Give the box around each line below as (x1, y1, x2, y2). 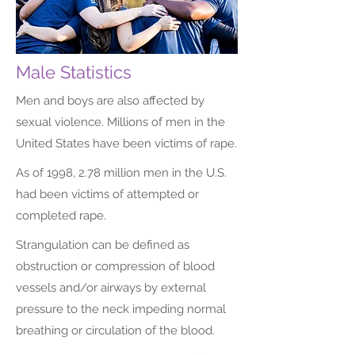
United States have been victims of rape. (16, 136, 237, 151)
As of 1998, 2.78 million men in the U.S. (16, 166, 227, 180)
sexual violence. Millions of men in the (16, 115, 225, 129)
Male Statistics (16, 62, 136, 82)
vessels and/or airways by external (16, 281, 206, 295)
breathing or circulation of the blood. (16, 323, 215, 338)
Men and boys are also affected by (16, 94, 204, 108)
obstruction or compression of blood (16, 259, 215, 273)
